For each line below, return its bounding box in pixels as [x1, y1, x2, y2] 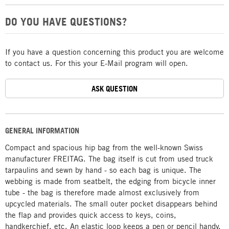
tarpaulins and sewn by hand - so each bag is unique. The [5, 165, 201, 174]
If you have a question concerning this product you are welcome [5, 47, 224, 56]
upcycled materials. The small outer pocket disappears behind [5, 199, 217, 208]
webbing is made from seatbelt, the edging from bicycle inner [5, 176, 216, 186]
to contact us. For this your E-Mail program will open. [5, 58, 188, 67]
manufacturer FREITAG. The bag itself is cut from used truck [5, 154, 213, 163]
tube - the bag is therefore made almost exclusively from [5, 188, 199, 197]
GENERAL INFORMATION [5, 126, 79, 135]
